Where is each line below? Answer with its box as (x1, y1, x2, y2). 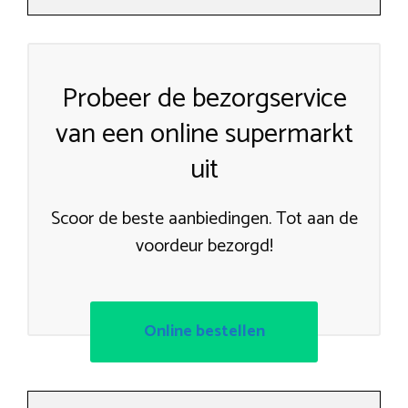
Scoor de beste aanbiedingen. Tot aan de (50, 203, 358, 234)
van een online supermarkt (55, 111, 353, 157)
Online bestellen (143, 317, 265, 345)
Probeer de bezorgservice (61, 76, 347, 121)
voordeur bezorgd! (135, 230, 273, 261)
